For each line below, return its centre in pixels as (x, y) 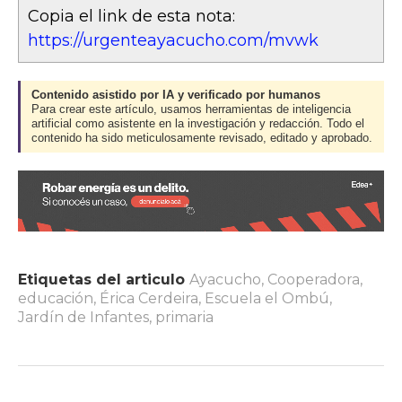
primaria (184, 317)
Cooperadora (314, 279)
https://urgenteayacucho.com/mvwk (173, 40)
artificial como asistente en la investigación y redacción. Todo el (198, 123)
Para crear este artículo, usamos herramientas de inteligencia (191, 109)
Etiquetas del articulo (101, 279)
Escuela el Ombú (267, 298)
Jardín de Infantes (83, 317)
